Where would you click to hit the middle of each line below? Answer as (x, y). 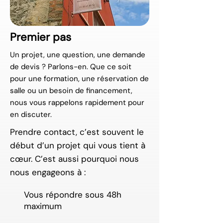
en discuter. (31, 114)
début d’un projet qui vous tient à (78, 145)
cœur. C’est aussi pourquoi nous (74, 159)
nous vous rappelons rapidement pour (77, 103)
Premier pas (41, 37)
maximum (43, 206)
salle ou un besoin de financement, (71, 91)
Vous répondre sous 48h (73, 195)
